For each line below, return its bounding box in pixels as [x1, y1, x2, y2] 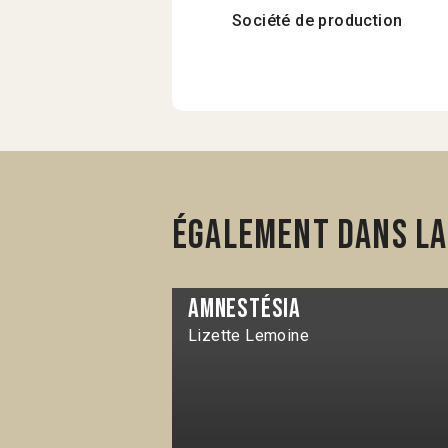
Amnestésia [188, 293, 301, 326]
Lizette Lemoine [188, 326, 309, 346]
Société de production [232, 10, 403, 30]
